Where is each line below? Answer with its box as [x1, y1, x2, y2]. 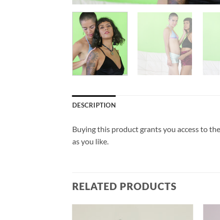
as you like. [72, 136, 109, 146]
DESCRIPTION [72, 101, 116, 109]
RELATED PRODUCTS [72, 180, 177, 192]
